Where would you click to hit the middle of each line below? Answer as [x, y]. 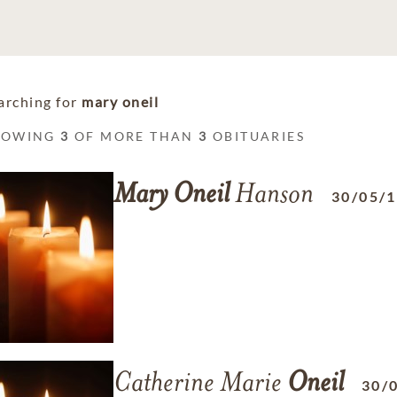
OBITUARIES [257, 136]
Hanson [272, 196]
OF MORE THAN [134, 136]
